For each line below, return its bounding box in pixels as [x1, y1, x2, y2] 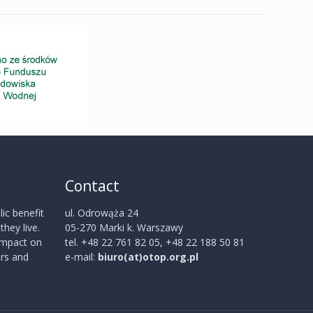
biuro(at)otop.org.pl [98, 250, 199, 263]
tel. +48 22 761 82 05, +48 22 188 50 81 [65, 235, 245, 249]
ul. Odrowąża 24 [65, 206, 139, 219]
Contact [65, 176, 120, 196]
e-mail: [65, 250, 99, 263]
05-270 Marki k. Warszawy [65, 221, 184, 234]
